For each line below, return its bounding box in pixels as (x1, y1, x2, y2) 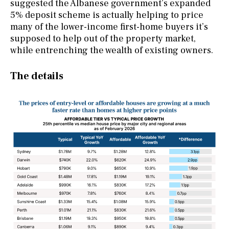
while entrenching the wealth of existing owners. (10, 44, 213, 56)
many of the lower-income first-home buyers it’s (10, 20, 208, 33)
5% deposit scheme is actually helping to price (10, 9, 203, 21)
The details (10, 69, 63, 83)
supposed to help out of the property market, (10, 32, 196, 44)
